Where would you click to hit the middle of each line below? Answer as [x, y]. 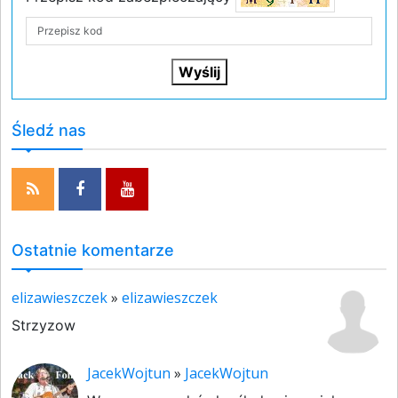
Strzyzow [44, 325]
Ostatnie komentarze [93, 250]
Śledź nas [49, 130]
